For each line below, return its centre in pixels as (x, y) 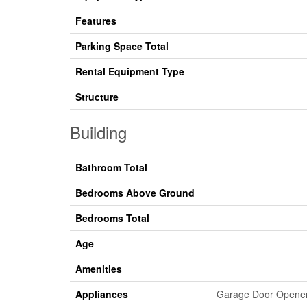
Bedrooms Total (112, 218)
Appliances (102, 294)
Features (96, 21)
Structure (97, 97)
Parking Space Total (122, 46)
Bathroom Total (111, 168)
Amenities (99, 269)
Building (98, 132)
